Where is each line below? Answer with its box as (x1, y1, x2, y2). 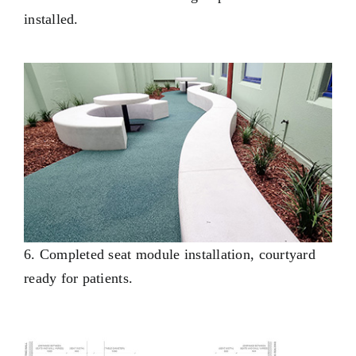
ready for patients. (23, 269, 133, 286)
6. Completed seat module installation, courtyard (23, 246, 315, 262)
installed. (23, 10, 79, 27)
